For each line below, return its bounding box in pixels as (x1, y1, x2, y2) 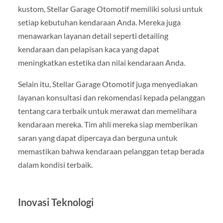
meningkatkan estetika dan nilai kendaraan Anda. (17, 58, 185, 68)
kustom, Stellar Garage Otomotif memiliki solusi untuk (17, 4, 203, 14)
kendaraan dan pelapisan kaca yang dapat (17, 44, 159, 54)
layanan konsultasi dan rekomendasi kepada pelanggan (17, 93, 205, 103)
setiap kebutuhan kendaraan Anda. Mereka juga (17, 17, 181, 27)
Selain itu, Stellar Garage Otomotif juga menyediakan (17, 79, 198, 89)
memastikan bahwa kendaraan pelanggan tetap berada (17, 146, 204, 156)
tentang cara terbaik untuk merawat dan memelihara (17, 106, 197, 116)
